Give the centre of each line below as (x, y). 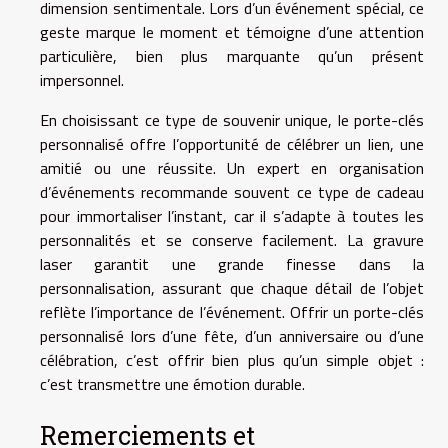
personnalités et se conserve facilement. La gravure (232, 239)
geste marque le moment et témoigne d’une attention (232, 31)
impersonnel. (82, 79)
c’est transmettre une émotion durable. (172, 383)
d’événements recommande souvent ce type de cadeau (232, 191)
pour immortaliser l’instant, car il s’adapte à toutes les (232, 215)
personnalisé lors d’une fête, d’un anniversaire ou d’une (232, 335)
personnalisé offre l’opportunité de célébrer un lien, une (232, 143)
